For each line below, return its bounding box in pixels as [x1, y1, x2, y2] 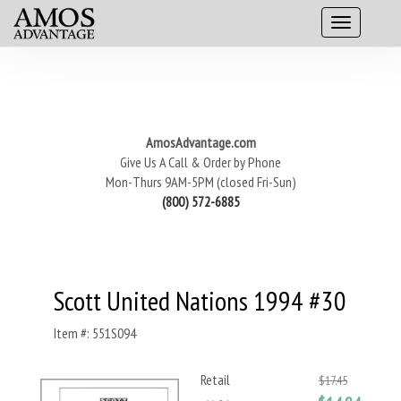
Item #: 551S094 [54, 324, 136, 342]
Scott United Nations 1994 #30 [54, 283, 346, 318]
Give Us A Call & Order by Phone [120, 153, 281, 171]
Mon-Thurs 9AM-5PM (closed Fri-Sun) [105, 173, 296, 191]
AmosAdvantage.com [145, 133, 256, 151]
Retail [200, 371, 230, 388]
